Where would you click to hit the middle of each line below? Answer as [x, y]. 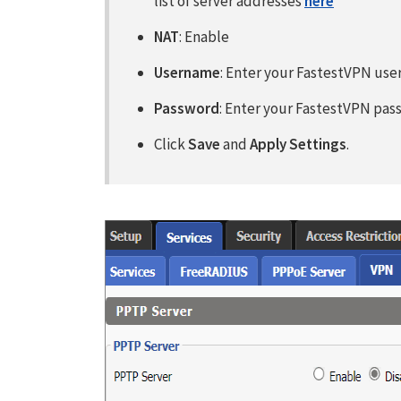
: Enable [204, 37]
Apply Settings [298, 144]
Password [187, 108]
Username [187, 73]
